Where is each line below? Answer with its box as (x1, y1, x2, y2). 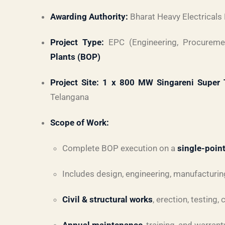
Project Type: (50, 37, 104, 47)
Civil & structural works (62, 194, 153, 204)
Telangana (50, 92, 89, 102)
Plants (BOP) (50, 52, 100, 62)
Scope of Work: (50, 118, 109, 128)
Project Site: (50, 77, 99, 87)
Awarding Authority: (50, 12, 128, 22)
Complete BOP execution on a (62, 143, 177, 153)
